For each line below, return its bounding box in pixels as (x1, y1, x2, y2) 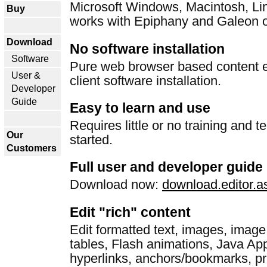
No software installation (70, 41, 225, 57)
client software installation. (70, 73, 221, 88)
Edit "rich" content (70, 204, 191, 220)
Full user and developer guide (70, 159, 263, 175)
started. (70, 132, 113, 148)
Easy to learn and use (70, 100, 210, 116)
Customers (7, 143, 57, 153)
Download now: (70, 177, 162, 193)
